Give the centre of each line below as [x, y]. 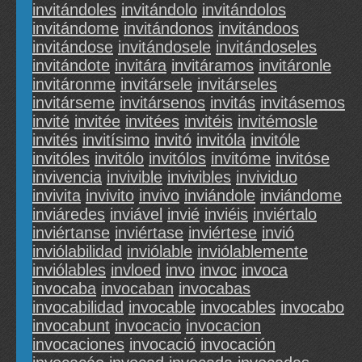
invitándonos [168, 29]
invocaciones [78, 345]
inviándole [220, 196]
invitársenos [162, 103]
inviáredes [69, 215]
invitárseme [74, 103]
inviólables [69, 270]
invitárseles [237, 84]
